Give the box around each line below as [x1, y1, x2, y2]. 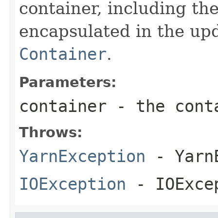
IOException [19, 174, 126, 194]
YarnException [19, 146, 145, 166]
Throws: [19, 124, 83, 141]
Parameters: [19, 73, 117, 91]
